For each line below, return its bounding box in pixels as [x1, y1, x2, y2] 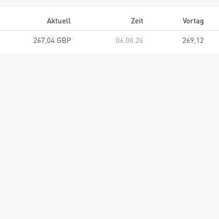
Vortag [183, 16, 204, 25]
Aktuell [47, 16, 71, 25]
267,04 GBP [33, 35, 71, 45]
